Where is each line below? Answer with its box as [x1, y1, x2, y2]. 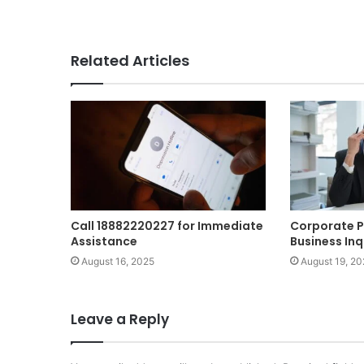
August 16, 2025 [81, 255, 154, 268]
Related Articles [71, 50, 189, 71]
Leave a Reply [71, 310, 169, 330]
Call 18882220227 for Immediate [71, 218, 263, 235]
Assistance [71, 233, 137, 250]
